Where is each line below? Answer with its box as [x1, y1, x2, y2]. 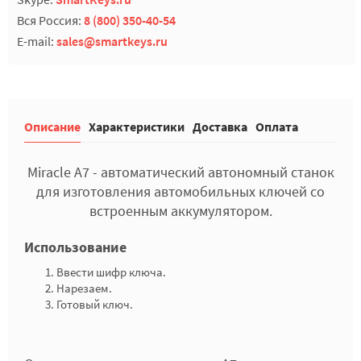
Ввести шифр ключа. [56, 264, 188, 280]
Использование [24, 238, 127, 256]
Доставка [193, 118, 247, 135]
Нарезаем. [56, 280, 114, 296]
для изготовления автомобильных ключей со [36, 182, 325, 201]
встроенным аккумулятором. [89, 201, 272, 220]
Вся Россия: [17, 12, 84, 28]
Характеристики [89, 118, 185, 135]
